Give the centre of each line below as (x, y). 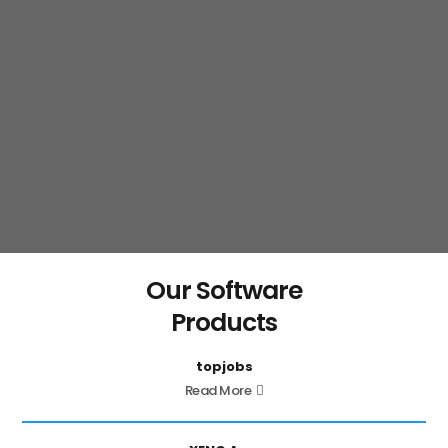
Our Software (224, 290)
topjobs (224, 366)
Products (224, 322)
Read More (217, 390)
